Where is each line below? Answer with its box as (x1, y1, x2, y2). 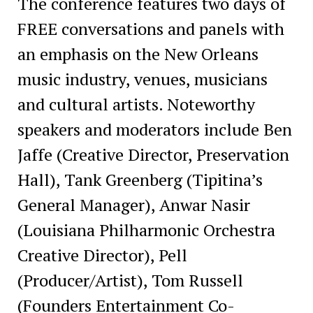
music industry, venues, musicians (17, 67, 268, 90)
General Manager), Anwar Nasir (17, 193, 250, 216)
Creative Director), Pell (17, 243, 187, 266)
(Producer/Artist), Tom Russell (17, 268, 243, 291)
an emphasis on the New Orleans (17, 42, 259, 65)
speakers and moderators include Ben (17, 117, 292, 140)
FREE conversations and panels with (17, 17, 284, 40)
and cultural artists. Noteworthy (17, 92, 255, 115)
